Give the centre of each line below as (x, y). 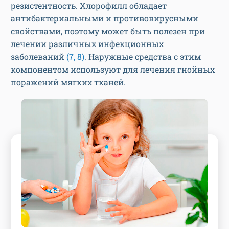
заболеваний (39, 57)
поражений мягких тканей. (68, 82)
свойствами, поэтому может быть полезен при (108, 31)
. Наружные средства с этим (143, 57)
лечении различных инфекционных (87, 44)
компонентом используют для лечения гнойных (113, 70)
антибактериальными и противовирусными (105, 18)
